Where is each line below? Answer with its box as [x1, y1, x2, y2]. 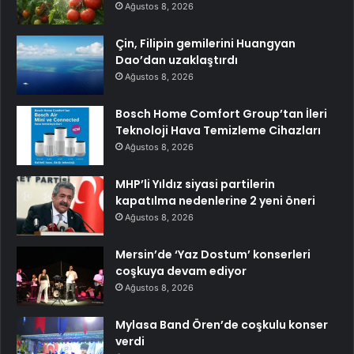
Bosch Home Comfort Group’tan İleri [115, 105, 327, 122]
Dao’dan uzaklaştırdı [115, 51, 238, 68]
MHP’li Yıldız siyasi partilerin [115, 175, 275, 192]
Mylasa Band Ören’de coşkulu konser [115, 316, 328, 333]
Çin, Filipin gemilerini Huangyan [115, 35, 296, 51]
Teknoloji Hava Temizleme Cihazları [115, 122, 321, 138]
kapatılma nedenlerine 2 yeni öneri [115, 192, 315, 209]
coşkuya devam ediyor [115, 262, 247, 279]
